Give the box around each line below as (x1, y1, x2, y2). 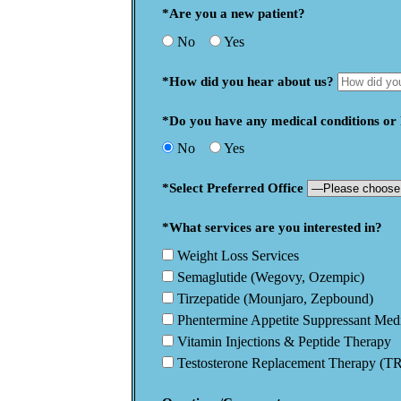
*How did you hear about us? (162, 73, 334, 89)
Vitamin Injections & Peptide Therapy (177, 333, 391, 349)
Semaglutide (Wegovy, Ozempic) (177, 269, 364, 285)
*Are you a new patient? (162, 6, 305, 21)
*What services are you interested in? (162, 220, 382, 235)
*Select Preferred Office (162, 181, 303, 195)
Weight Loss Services (177, 247, 299, 263)
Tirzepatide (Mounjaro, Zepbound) (177, 290, 373, 306)
